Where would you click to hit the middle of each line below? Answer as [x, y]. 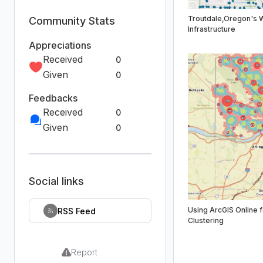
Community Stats [72, 21]
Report [85, 252]
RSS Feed [77, 211]
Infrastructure [212, 29]
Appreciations [60, 45]
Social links [56, 181]
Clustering [206, 220]
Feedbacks [53, 98]
